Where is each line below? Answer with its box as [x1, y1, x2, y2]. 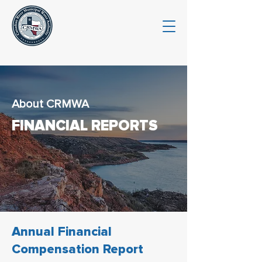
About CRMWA [12, 97, 89, 111]
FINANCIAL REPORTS [12, 117, 158, 135]
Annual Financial [12, 224, 112, 240]
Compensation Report [12, 242, 143, 257]
